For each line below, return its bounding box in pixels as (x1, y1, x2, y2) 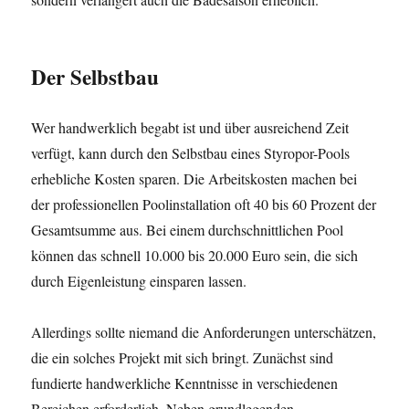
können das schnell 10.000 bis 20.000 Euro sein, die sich (31, 246, 359, 265)
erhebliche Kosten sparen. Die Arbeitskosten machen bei (31, 169, 358, 188)
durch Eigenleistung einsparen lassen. (31, 271, 247, 290)
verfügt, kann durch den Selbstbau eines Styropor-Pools (31, 143, 351, 163)
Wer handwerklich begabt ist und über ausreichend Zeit (31, 118, 350, 137)
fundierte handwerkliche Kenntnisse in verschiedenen (31, 373, 339, 393)
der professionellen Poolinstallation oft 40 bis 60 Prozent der (31, 194, 377, 214)
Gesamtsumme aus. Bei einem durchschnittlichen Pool (31, 220, 344, 239)
